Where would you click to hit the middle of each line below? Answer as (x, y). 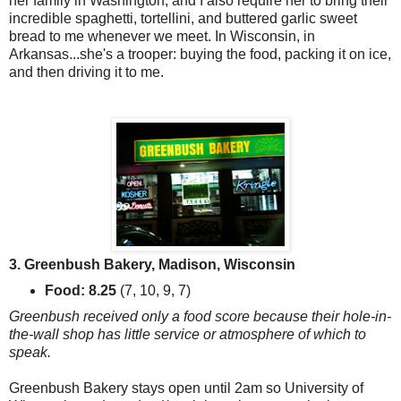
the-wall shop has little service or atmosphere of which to (188, 334)
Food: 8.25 (80, 290)
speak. (32, 352)
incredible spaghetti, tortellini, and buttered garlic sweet (183, 19)
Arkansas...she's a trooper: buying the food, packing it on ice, (200, 55)
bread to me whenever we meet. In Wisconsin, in (162, 37)
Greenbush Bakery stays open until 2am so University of (186, 388)
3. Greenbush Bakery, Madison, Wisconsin (152, 265)
